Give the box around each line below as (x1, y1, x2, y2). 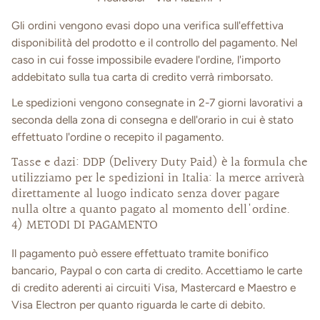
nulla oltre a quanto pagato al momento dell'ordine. (11, 200, 297, 221)
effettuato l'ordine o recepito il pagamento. (11, 129, 224, 144)
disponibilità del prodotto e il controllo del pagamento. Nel (11, 36, 297, 50)
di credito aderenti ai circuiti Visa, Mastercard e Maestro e (11, 280, 296, 294)
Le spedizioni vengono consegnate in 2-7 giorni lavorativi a (11, 95, 303, 109)
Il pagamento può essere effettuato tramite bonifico (11, 246, 269, 260)
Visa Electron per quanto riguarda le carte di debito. (11, 297, 265, 311)
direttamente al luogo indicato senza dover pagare (11, 184, 279, 205)
